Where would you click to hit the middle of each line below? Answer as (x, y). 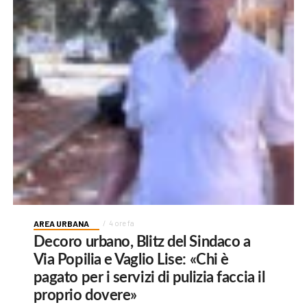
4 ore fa (121, 223)
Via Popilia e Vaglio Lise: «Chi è (131, 259)
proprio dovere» (85, 295)
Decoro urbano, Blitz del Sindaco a (142, 242)
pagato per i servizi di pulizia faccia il (149, 277)
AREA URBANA (61, 223)
